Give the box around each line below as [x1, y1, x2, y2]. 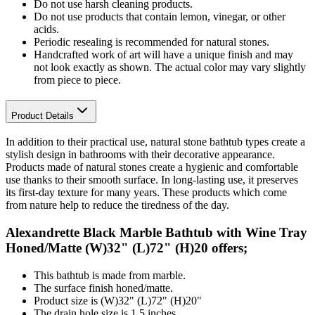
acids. [34, 22, 59, 35]
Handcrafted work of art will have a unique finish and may [34, 48, 293, 60]
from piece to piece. [34, 73, 121, 86]
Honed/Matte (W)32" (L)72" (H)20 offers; [6, 240, 247, 255]
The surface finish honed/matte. [34, 281, 173, 294]
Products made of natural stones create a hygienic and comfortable [6, 161, 298, 174]
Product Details [11, 110, 74, 121]
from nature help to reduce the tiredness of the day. [6, 199, 229, 212]
